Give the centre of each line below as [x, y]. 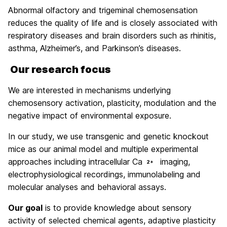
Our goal [25, 207]
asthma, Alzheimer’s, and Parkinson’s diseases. [94, 48]
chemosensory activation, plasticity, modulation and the [112, 103]
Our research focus [61, 69]
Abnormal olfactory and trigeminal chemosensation [103, 10]
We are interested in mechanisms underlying [89, 90]
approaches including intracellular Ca [75, 161]
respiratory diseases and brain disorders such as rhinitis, [112, 35]
